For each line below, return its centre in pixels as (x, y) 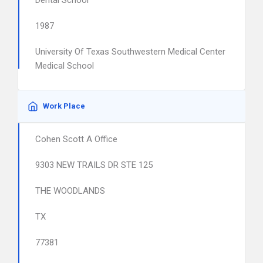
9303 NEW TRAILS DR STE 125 (94, 165)
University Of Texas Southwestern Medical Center (130, 52)
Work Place (64, 106)
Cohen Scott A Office (76, 139)
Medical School (65, 66)
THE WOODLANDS (70, 191)
